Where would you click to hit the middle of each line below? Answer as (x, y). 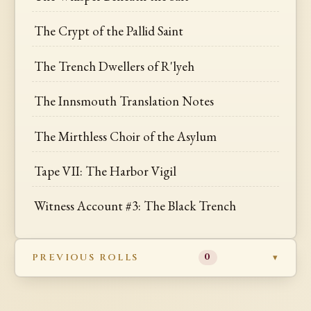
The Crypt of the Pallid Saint (109, 31)
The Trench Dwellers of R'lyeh (115, 66)
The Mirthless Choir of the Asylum (126, 136)
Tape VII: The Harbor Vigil (106, 171)
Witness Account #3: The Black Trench (135, 206)
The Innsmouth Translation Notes (124, 101)
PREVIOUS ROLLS (85, 257)
